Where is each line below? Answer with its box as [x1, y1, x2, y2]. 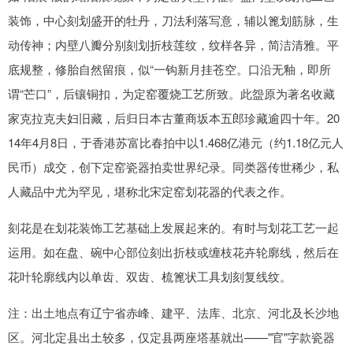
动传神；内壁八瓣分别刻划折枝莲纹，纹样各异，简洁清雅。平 [8, 36, 339, 54]
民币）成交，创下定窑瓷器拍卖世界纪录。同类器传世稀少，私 [8, 158, 339, 176]
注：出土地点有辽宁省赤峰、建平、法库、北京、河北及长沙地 [8, 304, 339, 321]
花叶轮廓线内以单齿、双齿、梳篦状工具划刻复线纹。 [8, 268, 292, 285]
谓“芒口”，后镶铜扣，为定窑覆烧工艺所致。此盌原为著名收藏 [8, 85, 335, 102]
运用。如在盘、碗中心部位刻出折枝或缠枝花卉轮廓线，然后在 [8, 243, 339, 261]
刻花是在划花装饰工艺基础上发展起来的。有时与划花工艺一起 [8, 219, 339, 236]
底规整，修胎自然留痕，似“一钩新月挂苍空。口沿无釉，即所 [8, 61, 331, 78]
